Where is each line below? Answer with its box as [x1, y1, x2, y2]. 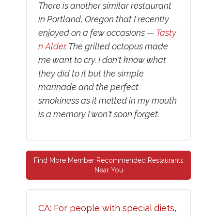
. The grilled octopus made [65, 41, 168, 52]
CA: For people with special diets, [38, 203, 176, 214]
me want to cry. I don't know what [38, 55, 166, 65]
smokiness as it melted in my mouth [38, 95, 177, 106]
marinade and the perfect [38, 82, 139, 93]
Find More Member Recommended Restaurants [33, 156, 184, 165]
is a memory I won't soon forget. [38, 109, 159, 120]
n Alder [38, 41, 65, 52]
